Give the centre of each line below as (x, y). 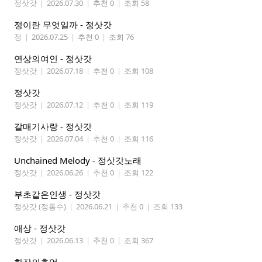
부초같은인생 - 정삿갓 (57, 194)
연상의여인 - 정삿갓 (53, 59)
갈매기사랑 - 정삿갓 (53, 127)
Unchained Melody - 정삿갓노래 (78, 161)
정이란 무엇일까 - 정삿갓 (63, 25)
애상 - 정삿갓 (40, 228)
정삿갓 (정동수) (40, 207)
